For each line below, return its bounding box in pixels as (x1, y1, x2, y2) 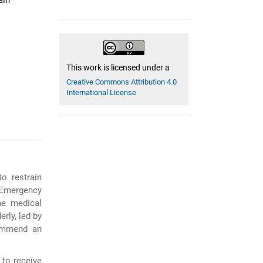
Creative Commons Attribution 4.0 (66, 77, 177, 86)
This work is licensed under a (66, 62, 170, 72)
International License (66, 87, 137, 97)
